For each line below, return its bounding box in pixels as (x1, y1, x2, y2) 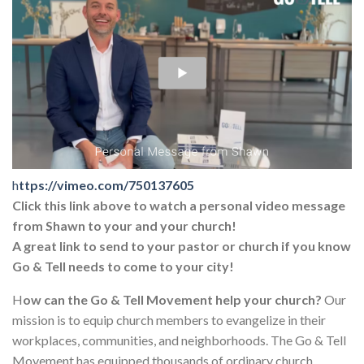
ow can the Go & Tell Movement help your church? (23, 292, 322, 308)
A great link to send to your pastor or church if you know (12, 238, 351, 254)
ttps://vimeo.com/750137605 (19, 177, 194, 193)
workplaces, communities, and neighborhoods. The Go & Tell (12, 332, 346, 349)
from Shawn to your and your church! (12, 218, 236, 234)
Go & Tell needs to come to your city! (12, 258, 234, 275)
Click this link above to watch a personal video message (12, 197, 345, 214)
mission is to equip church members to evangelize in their (12, 312, 326, 328)
